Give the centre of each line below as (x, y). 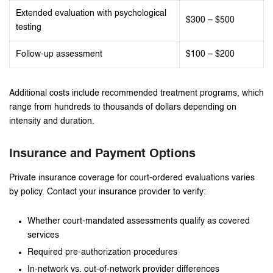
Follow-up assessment (59, 54)
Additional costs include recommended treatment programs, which (136, 93)
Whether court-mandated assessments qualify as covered (139, 221)
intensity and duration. (52, 121)
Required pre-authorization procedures (102, 252)
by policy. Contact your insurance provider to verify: (108, 192)
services (43, 235)
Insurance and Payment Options (102, 154)
